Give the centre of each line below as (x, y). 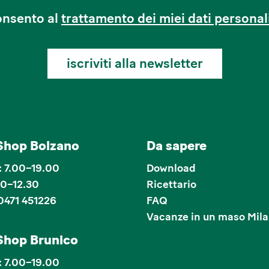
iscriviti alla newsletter (134, 63)
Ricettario (171, 184)
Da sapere (177, 146)
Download (171, 168)
